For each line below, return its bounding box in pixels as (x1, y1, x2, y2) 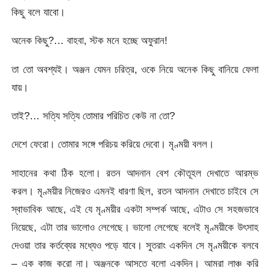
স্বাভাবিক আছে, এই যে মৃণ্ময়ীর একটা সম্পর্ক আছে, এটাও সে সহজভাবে (11, 202, 259, 215)
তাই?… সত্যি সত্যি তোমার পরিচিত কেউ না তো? (11, 110, 175, 122)
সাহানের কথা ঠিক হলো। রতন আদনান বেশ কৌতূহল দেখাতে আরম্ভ (11, 166, 259, 179)
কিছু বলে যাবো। (11, 6, 66, 19)
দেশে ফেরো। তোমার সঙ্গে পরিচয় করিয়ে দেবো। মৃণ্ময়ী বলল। (11, 138, 215, 151)
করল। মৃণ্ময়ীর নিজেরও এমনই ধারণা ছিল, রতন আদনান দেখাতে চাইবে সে (11, 184, 259, 197)
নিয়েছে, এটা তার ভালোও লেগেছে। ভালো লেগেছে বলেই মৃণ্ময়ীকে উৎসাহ (11, 221, 259, 233)
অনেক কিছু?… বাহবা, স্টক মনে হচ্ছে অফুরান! (11, 34, 168, 47)
